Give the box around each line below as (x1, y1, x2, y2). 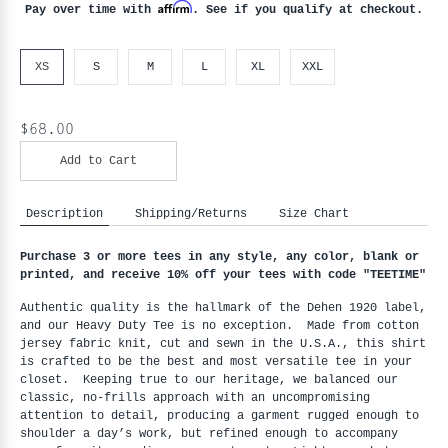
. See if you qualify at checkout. (192, 2, 423, 16)
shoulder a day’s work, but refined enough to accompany (20, 427, 398, 441)
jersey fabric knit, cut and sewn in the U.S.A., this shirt (20, 337, 426, 351)
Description (26, 206, 103, 220)
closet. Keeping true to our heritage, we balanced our (20, 373, 398, 387)
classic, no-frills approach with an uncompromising (20, 391, 370, 405)
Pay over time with (25, 2, 158, 16)
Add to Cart (60, 153, 137, 168)
